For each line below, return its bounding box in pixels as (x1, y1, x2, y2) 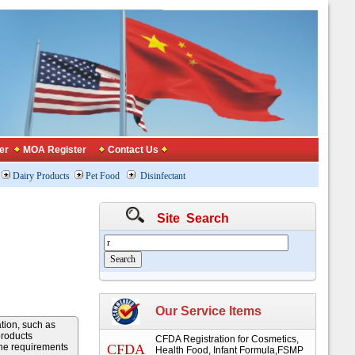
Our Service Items (155, 304, 261, 318)
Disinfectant (140, 170, 185, 181)
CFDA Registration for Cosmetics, (155, 334, 299, 345)
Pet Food (86, 170, 120, 181)
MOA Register (23, 144, 89, 155)
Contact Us (108, 144, 158, 155)
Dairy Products (13, 170, 70, 181)
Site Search (143, 212, 229, 225)
